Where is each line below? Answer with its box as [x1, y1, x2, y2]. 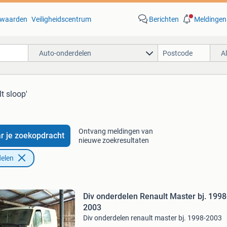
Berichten [148, 15, 179, 23]
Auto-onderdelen [39, 49, 91, 57]
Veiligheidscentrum [31, 15, 91, 23]
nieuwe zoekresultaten [78, 136, 149, 144]
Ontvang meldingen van [78, 127, 153, 135]
